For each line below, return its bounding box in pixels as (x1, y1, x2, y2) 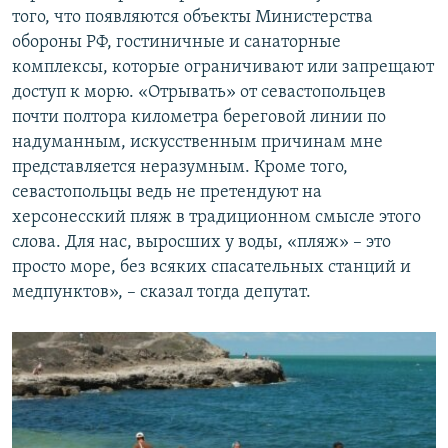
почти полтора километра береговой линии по (12, 107, 386, 127)
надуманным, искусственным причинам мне (12, 132, 383, 152)
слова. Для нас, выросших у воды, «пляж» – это (12, 232, 391, 252)
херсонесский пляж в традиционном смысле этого (12, 207, 421, 227)
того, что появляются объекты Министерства (12, 7, 373, 27)
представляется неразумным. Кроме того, (12, 157, 348, 177)
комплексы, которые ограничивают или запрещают (12, 57, 434, 77)
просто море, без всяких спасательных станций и (12, 257, 411, 277)
